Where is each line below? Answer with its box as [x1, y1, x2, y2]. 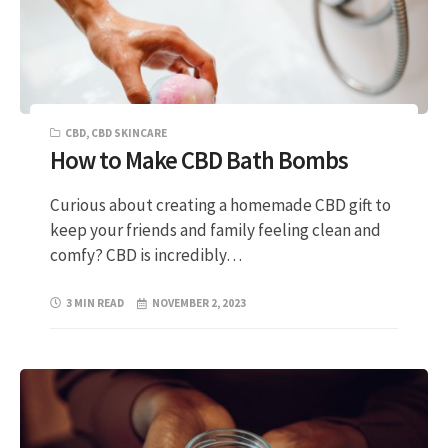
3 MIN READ [66, 296, 124, 311]
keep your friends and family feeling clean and [50, 218, 381, 241]
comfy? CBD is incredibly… [50, 243, 242, 266]
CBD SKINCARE [91, 125, 167, 140]
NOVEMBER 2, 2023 [152, 296, 247, 311]
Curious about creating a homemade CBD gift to [50, 193, 391, 216]
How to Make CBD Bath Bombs [50, 145, 348, 177]
